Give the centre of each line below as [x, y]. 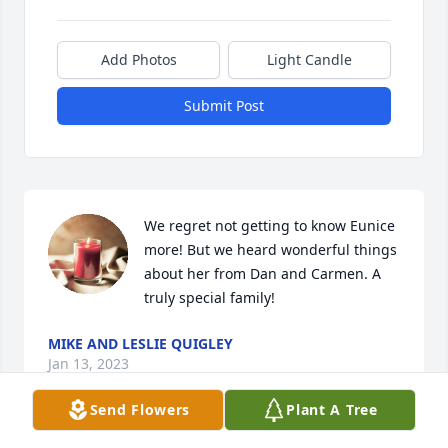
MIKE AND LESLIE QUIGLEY [140, 344]
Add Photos [138, 60]
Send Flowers [140, 409]
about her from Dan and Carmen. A [262, 274]
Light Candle [309, 60]
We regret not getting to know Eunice [269, 226]
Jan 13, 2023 [88, 364]
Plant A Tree [332, 409]
